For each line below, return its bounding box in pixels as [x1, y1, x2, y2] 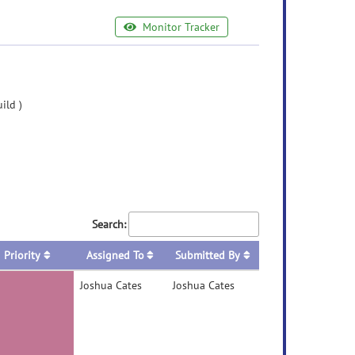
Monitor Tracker [139, 20, 219, 35]
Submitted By [175, 248, 241, 262]
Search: [92, 217, 126, 231]
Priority [4, 248, 41, 262]
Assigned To [86, 248, 144, 262]
